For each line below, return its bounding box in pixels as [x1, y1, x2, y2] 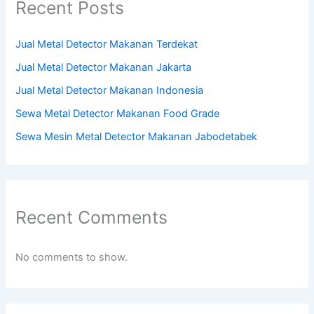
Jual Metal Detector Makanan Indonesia [15, 83, 204, 97]
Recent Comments [15, 207, 168, 228]
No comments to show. [15, 250, 128, 264]
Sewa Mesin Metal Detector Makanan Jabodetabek [15, 130, 258, 143]
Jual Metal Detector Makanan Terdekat [15, 37, 198, 50]
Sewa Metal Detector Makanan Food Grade [15, 107, 220, 120]
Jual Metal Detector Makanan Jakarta [15, 60, 192, 74]
